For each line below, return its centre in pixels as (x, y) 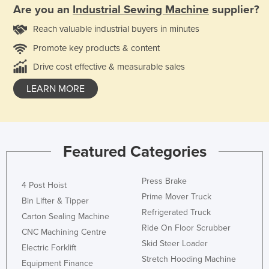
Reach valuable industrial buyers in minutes (116, 29)
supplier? (234, 9)
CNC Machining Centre (64, 232)
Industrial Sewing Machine (141, 9)
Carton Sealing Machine (65, 217)
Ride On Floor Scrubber (186, 228)
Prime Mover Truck (177, 197)
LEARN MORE (56, 89)
